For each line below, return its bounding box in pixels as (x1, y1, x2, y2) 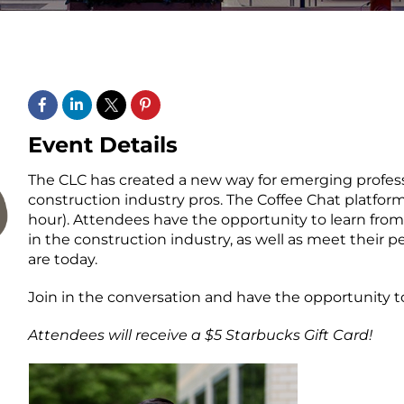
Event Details (27, 132, 178, 158)
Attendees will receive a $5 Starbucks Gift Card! (27, 326, 372, 344)
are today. (27, 251, 97, 268)
